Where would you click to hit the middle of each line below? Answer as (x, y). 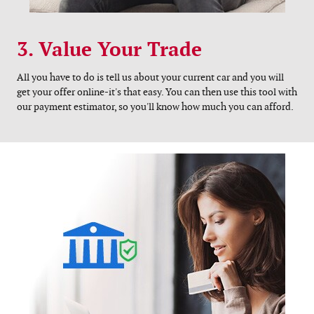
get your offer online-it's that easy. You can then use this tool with (157, 93)
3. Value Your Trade (109, 50)
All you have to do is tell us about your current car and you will (150, 78)
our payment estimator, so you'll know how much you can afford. (155, 107)
